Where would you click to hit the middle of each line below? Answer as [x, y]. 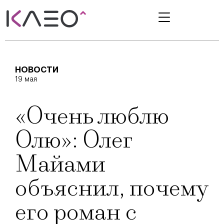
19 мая [26, 79]
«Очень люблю [92, 116]
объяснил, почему [111, 188]
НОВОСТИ [37, 70]
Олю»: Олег [73, 140]
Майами [60, 164]
